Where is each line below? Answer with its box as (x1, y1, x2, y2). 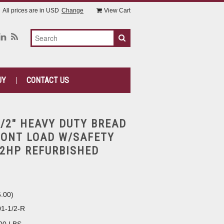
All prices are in (2, 7, 46, 14)
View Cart (104, 7, 130, 14)
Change (61, 7, 83, 14)
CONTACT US (26, 75, 69, 85)
